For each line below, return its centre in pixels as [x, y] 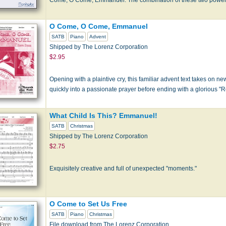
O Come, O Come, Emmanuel [99, 26]
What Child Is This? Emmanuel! [103, 115]
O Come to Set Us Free [88, 204]
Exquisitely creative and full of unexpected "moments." [123, 168]
